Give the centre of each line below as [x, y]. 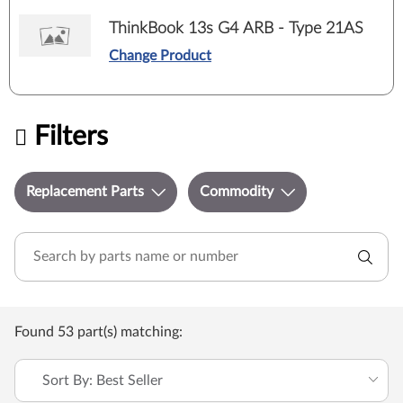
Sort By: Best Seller [103, 381]
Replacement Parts [85, 192]
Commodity [237, 192]
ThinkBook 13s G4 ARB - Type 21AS [236, 28]
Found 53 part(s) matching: [99, 332]
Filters [71, 136]
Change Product [160, 55]
